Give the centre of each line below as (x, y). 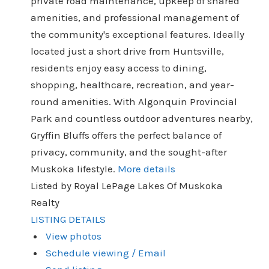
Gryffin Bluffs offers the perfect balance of (126, 135)
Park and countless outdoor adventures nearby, (141, 118)
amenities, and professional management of (134, 17)
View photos (74, 236)
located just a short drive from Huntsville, (127, 51)
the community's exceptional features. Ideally (137, 34)
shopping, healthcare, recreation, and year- (132, 84)
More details (146, 168)
